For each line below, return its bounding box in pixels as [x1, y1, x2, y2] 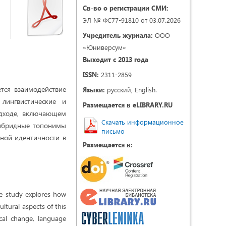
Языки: [83, 85, 105, 94]
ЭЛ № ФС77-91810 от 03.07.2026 [83, 16, 181, 24]
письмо [101, 127, 125, 135]
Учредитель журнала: [83, 31, 153, 39]
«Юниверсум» [83, 43, 126, 51]
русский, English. [105, 85, 157, 94]
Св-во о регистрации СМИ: [83, 4, 168, 12]
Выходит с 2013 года [83, 55, 148, 64]
